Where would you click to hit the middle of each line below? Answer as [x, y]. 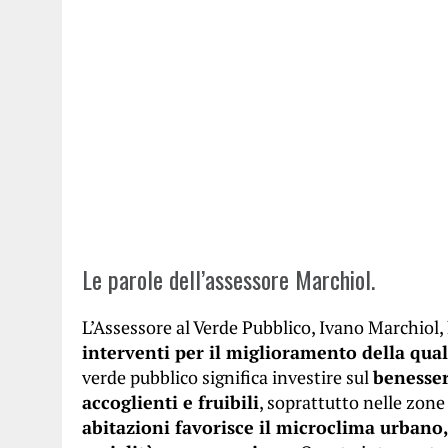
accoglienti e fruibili [170, 402]
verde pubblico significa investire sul [227, 377]
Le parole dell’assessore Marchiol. [228, 279]
